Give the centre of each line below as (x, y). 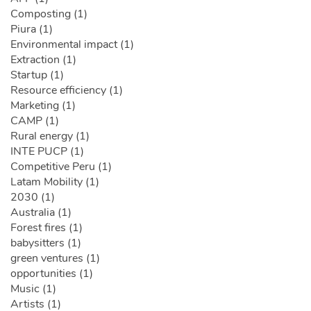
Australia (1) (41, 213)
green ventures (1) (55, 259)
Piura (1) (32, 30)
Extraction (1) (43, 60)
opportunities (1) (52, 274)
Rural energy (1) (50, 136)
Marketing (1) (43, 106)
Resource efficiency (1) (67, 91)
